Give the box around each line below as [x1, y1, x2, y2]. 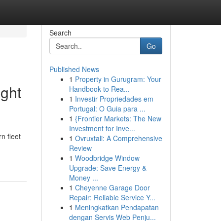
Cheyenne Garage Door [74, 183, 150, 192]
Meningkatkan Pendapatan [74, 202, 159, 212]
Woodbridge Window [74, 153, 140, 163]
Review [69, 143, 92, 153]
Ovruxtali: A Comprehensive [74, 133, 162, 143]
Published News [49, 64, 99, 74]
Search [49, 28, 72, 37]
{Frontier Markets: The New [74, 113, 161, 123]
